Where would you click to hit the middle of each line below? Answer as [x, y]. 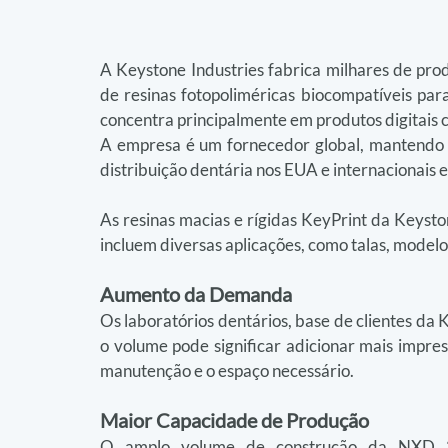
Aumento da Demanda [196, 294]
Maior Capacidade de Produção [234, 420]
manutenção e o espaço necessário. [227, 370]
